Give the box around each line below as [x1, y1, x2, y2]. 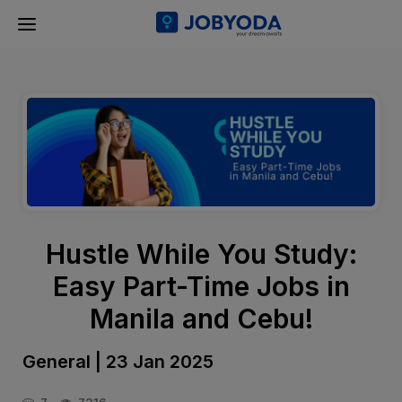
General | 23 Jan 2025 [22, 351, 214, 373]
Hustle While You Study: [45, 238, 357, 271]
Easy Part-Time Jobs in [52, 270, 350, 303]
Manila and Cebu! [89, 302, 313, 336]
